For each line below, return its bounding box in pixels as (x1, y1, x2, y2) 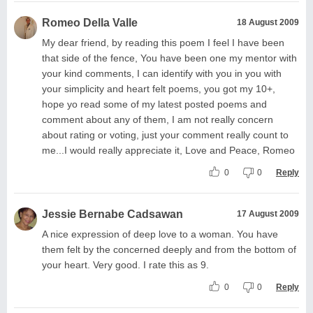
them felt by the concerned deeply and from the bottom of (42, 243, 296, 255)
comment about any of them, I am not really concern (42, 113, 273, 125)
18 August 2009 (237, 17, 299, 27)
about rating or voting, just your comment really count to (42, 129, 289, 140)
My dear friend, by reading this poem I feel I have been (42, 36, 284, 48)
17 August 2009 (237, 208, 299, 219)
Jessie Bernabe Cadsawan (42, 208, 183, 220)
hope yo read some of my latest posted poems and (42, 98, 267, 110)
